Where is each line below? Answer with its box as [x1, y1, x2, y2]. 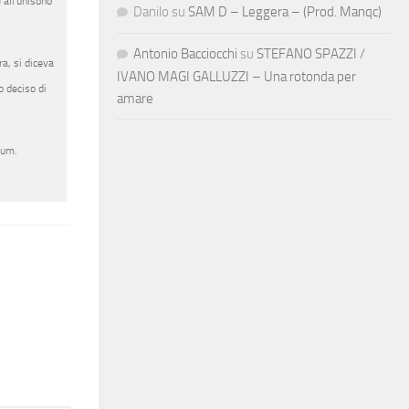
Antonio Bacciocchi [133, 45, 237, 62]
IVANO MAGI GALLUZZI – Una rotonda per [117, 68, 356, 85]
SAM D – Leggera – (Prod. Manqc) [188, 3, 382, 20]
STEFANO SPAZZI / [257, 45, 365, 62]
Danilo [133, 3, 169, 20]
